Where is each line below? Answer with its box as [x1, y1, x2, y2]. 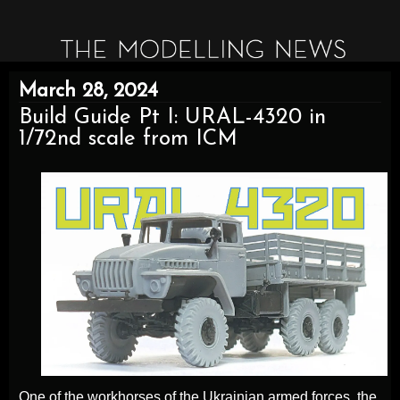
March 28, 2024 [19, 81, 158, 103]
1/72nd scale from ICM [19, 129, 237, 151]
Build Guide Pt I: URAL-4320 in [19, 107, 326, 129]
